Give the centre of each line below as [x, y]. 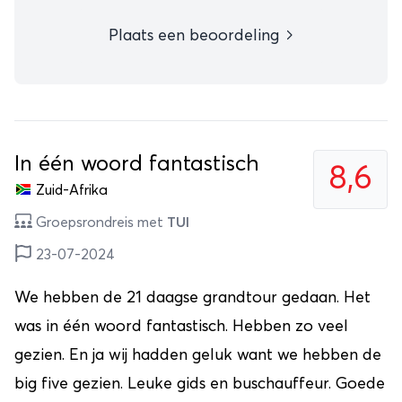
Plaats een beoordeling [196, 36]
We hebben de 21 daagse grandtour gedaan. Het [192, 298]
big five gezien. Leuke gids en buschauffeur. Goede [200, 385]
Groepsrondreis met [100, 223]
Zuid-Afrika [72, 191]
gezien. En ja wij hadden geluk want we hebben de [198, 356]
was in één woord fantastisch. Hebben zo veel [181, 327]
